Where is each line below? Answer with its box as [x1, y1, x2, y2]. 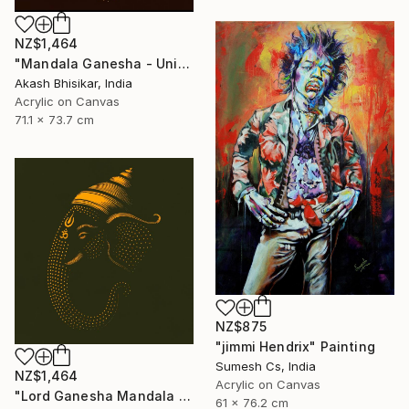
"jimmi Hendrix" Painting [215, 339, 375, 355]
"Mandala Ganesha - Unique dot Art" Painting [177, 55, 190, 71]
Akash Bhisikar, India [15, 75, 132, 90]
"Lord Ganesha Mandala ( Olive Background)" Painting [178, 387, 191, 404]
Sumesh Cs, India [215, 359, 316, 374]
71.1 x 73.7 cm [15, 111, 94, 127]
